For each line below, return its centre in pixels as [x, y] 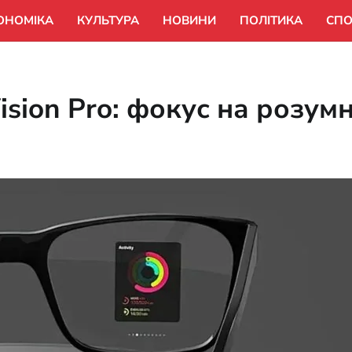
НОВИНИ [189, 20]
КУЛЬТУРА [108, 20]
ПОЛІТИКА [271, 20]
